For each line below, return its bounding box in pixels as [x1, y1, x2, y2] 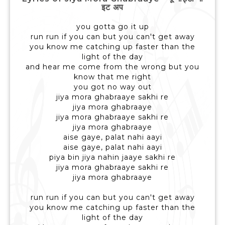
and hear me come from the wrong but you [26, 62, 199, 72]
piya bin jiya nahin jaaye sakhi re [49, 153, 176, 162]
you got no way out [73, 82, 152, 92]
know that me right [74, 72, 151, 82]
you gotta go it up [76, 22, 149, 32]
